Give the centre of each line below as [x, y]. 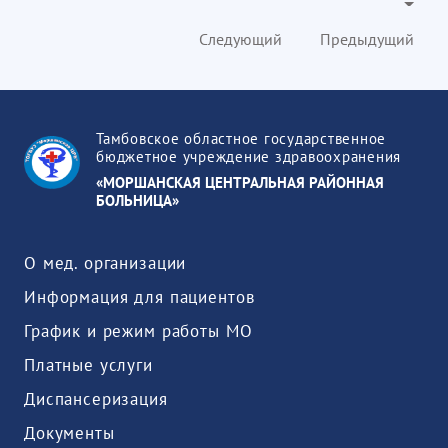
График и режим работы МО [138, 331]
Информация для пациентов [139, 297]
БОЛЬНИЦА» [137, 200]
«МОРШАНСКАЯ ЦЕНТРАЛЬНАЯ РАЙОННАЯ [240, 182]
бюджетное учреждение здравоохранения [248, 156]
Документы [69, 433]
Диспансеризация [96, 399]
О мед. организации [105, 263]
